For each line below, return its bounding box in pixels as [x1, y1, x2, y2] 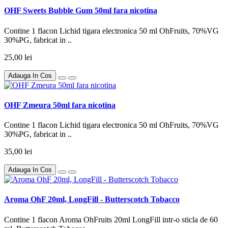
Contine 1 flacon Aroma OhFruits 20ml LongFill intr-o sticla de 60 [4, 215, 218, 224]
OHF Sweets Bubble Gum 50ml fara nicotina [4, 6, 157, 15]
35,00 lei [4, 147, 32, 156]
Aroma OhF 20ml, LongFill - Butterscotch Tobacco [4, 195, 180, 204]
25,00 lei [4, 52, 32, 62]
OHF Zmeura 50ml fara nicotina [4, 100, 116, 109]
